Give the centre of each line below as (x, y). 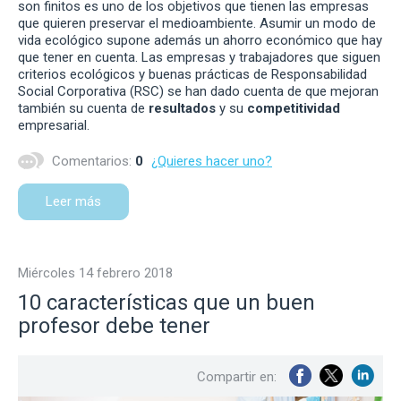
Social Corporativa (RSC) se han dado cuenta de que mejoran (198, 91)
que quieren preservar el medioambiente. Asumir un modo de (197, 23)
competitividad (294, 108)
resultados (184, 108)
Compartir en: (237, 376)
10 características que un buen (166, 302)
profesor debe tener (114, 325)
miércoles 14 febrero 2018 (101, 273)
